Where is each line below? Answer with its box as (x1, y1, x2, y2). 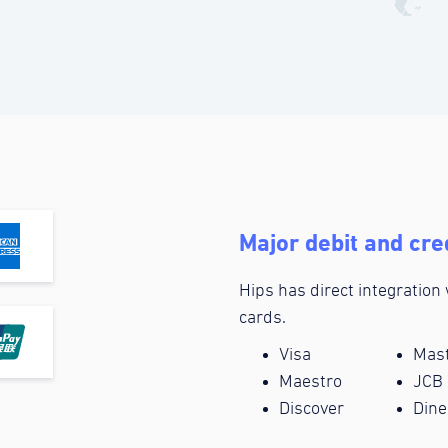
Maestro (279, 373, 342, 392)
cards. (239, 309, 286, 328)
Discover (279, 400, 344, 419)
